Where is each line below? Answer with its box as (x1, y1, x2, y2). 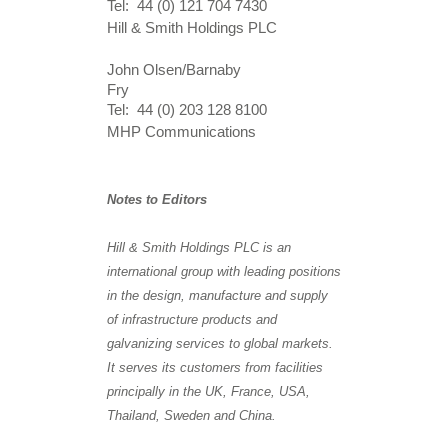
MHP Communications (106, 124, 256, 140)
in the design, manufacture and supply (106, 288, 328, 303)
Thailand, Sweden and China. (106, 408, 276, 423)
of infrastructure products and (106, 312, 277, 327)
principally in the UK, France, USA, (106, 384, 310, 399)
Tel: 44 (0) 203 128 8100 (106, 102, 267, 118)
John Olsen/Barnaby (106, 62, 241, 78)
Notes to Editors (106, 192, 207, 207)
